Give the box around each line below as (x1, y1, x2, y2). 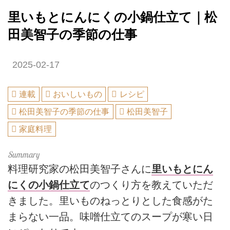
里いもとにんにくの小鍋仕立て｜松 (8, 10, 217, 24)
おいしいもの (53, 90, 103, 99)
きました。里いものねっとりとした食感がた (8, 195, 213, 206)
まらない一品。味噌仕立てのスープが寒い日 (8, 210, 213, 222)
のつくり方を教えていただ (90, 179, 213, 190)
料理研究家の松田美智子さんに (8, 163, 151, 175)
